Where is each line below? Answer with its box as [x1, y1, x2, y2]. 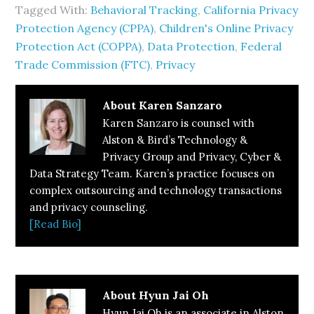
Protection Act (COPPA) [15, 39, 142, 53]
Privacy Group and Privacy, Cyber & [102, 149, 282, 163]
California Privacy [203, 2, 299, 17]
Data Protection [147, 39, 235, 53]
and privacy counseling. [29, 200, 149, 214]
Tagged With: [15, 2, 91, 17]
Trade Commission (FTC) [15, 57, 151, 71]
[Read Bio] [29, 217, 82, 231]
